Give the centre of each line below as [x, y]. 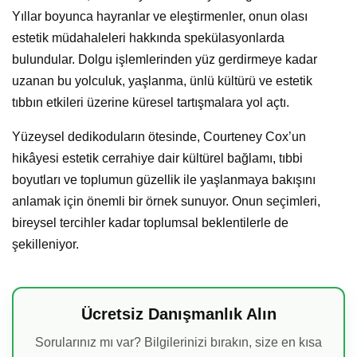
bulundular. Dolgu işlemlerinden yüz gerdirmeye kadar [165, 59]
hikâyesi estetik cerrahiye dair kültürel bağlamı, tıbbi [157, 158]
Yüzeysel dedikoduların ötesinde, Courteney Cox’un [159, 136]
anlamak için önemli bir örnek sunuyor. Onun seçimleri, [166, 201]
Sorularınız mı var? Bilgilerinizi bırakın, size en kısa [178, 342]
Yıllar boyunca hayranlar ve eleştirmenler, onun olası [160, 16]
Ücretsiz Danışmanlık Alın [178, 314]
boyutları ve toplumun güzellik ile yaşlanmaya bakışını [164, 179]
